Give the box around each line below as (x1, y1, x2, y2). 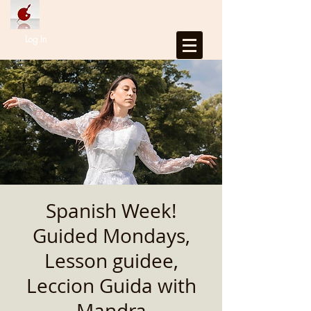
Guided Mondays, (32, 223, 190, 249)
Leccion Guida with (26, 273, 196, 299)
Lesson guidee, (44, 248, 178, 274)
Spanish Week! (46, 198, 176, 224)
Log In (25, 33, 47, 45)
